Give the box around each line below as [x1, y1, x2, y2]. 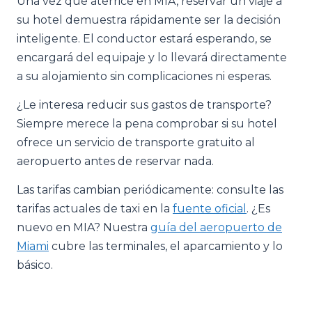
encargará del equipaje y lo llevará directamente [17, 51, 287, 64]
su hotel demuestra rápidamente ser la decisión [17, 13, 281, 26]
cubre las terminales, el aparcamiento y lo [49, 240, 283, 253]
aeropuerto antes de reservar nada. [17, 155, 214, 168]
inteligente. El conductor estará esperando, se [17, 32, 272, 45]
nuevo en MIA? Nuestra [17, 221, 150, 234]
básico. [17, 258, 53, 272]
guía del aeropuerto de [150, 221, 282, 234]
